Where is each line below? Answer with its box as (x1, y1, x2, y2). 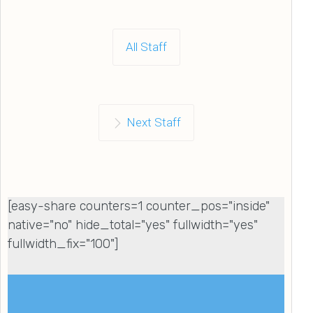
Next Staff (126, 115, 181, 129)
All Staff (125, 39, 167, 54)
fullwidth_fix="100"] (8, 235, 118, 252)
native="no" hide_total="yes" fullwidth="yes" (8, 217, 258, 233)
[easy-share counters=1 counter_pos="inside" (8, 198, 270, 214)
